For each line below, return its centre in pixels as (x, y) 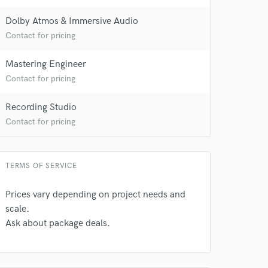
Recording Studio (41, 107)
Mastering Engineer (46, 64)
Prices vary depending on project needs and (95, 195)
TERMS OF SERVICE (41, 166)
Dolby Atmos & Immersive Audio (72, 21)
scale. (17, 209)
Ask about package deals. (58, 223)
